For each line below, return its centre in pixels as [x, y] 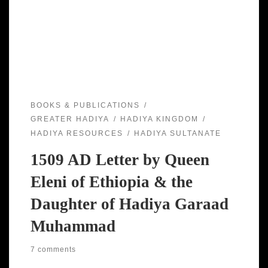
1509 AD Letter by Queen [120, 160]
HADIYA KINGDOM [159, 119]
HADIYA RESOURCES [77, 133]
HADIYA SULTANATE [177, 133]
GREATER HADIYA [70, 119]
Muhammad [73, 226]
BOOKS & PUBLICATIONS [85, 105]
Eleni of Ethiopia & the [111, 182]
